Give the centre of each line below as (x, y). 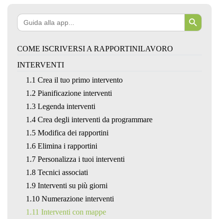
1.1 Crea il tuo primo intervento (74, 80)
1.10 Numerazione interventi (70, 198)
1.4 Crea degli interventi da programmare (89, 119)
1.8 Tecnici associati (57, 172)
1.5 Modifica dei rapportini (67, 132)
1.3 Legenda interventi (60, 106)
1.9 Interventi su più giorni (66, 185)
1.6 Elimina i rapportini (61, 146)
